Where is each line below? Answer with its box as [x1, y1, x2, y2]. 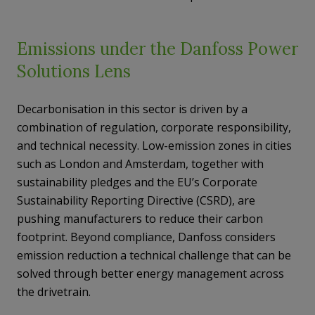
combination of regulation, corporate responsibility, [17, 120, 291, 135]
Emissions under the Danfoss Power [17, 38, 298, 60]
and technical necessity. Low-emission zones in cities [17, 138, 292, 153]
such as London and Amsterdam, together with [17, 156, 264, 172]
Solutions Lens [17, 60, 131, 82]
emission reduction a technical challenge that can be [17, 247, 291, 263]
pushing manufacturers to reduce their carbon [17, 211, 263, 226]
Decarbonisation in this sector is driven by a [17, 101, 247, 117]
